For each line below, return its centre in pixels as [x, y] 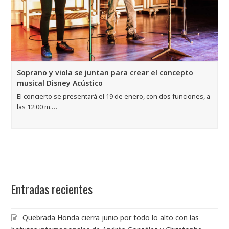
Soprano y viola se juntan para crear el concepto [105, 73]
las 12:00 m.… [37, 107]
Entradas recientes [52, 189]
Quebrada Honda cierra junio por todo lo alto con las [111, 218]
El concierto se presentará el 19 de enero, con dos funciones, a [114, 96]
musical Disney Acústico [60, 83]
